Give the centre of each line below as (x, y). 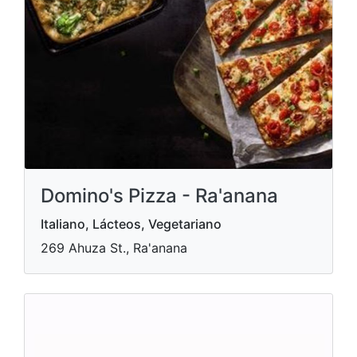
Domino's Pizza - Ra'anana (159, 196)
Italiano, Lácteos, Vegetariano (131, 224)
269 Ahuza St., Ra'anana (114, 248)
